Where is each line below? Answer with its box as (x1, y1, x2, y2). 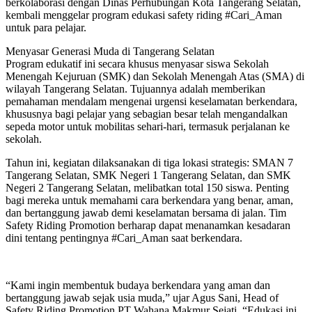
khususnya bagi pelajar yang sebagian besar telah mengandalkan (6, 107, 288, 120)
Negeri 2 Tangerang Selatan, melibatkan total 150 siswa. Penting (6, 181, 289, 194)
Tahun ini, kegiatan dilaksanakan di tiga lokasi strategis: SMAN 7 (6, 156, 293, 169)
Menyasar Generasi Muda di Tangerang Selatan (6, 45, 214, 57)
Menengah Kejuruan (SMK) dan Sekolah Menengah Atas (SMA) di (6, 70, 304, 82)
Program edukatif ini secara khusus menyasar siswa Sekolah (6, 57, 269, 70)
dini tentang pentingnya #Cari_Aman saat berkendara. (6, 231, 242, 244)
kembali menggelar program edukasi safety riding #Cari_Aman (6, 8, 282, 21)
